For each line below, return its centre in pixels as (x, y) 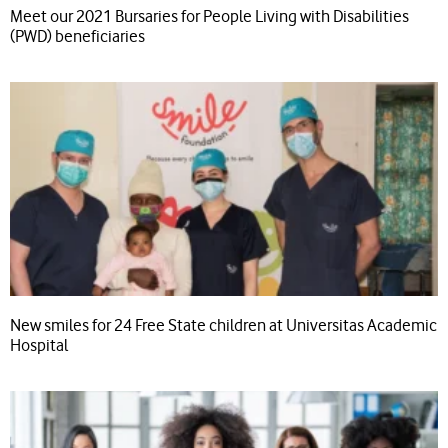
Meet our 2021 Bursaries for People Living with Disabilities (209, 16)
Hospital (39, 345)
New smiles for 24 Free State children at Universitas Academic (223, 325)
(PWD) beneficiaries (77, 36)
